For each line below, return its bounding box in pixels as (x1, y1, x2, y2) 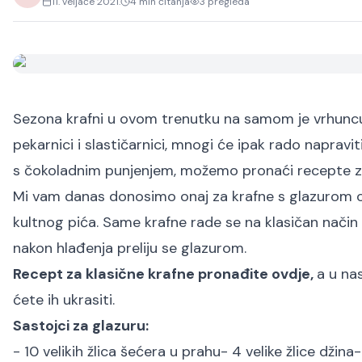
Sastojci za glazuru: (13, 316, 149, 335)
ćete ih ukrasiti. (13, 290, 115, 309)
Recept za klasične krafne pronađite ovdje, (13, 264, 317, 284)
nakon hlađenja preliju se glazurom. (13, 238, 246, 258)
